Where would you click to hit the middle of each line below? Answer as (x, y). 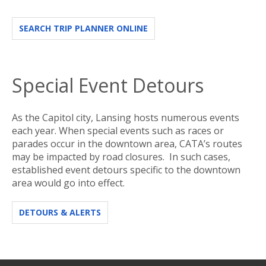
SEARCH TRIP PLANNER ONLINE (83, 28)
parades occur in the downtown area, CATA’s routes (127, 143)
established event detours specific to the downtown (126, 170)
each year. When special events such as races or (118, 130)
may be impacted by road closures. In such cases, (121, 156)
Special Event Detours (108, 85)
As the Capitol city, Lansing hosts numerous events (126, 117)
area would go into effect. (68, 183)
